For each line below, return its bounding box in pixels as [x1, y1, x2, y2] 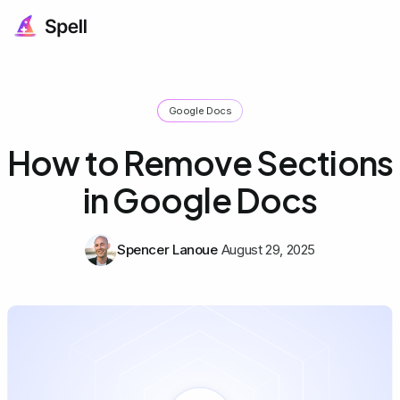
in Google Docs [82, 179, 318, 221]
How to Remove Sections [6, 141, 394, 183]
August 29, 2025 [221, 240, 316, 258]
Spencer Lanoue [116, 240, 218, 258]
